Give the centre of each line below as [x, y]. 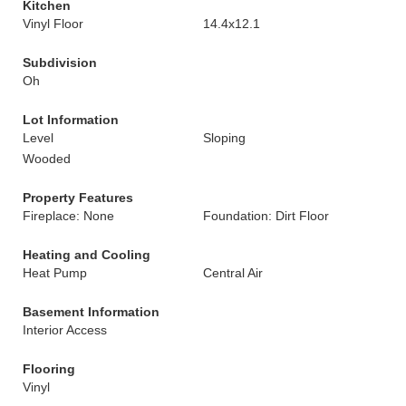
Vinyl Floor [53, 24]
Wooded [47, 159]
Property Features [78, 198]
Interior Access [65, 330]
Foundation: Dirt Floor [266, 216]
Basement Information [91, 312]
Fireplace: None [68, 216]
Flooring [49, 369]
